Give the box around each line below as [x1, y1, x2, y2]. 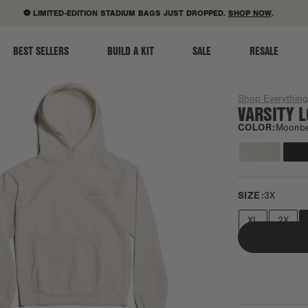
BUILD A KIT [107, 42, 154, 58]
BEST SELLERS [13, 42, 69, 58]
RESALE [250, 42, 278, 58]
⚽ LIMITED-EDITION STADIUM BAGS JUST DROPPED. [9, 8, 214, 18]
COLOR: [237, 122, 276, 133]
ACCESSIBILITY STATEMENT [153, 7, 261, 16]
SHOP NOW [214, 8, 258, 18]
